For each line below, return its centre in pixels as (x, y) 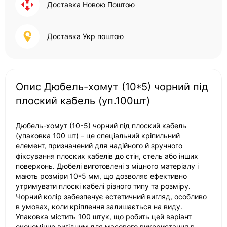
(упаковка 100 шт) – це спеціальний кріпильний (98, 136)
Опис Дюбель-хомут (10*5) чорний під (112, 87)
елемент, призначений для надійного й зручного (99, 146)
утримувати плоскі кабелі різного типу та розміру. (103, 186)
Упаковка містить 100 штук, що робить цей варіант (104, 217)
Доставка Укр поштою (85, 36)
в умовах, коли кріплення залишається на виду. (99, 206)
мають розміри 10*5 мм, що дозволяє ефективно (101, 176)
